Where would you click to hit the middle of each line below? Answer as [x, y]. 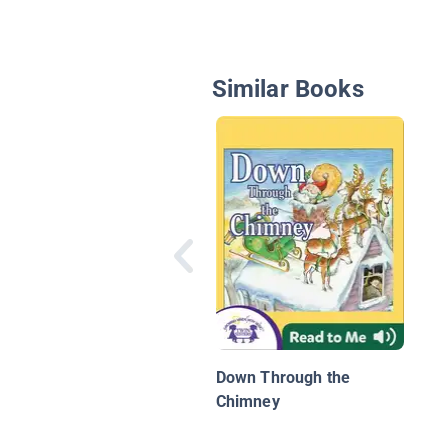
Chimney [247, 402]
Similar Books [287, 89]
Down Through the [283, 378]
